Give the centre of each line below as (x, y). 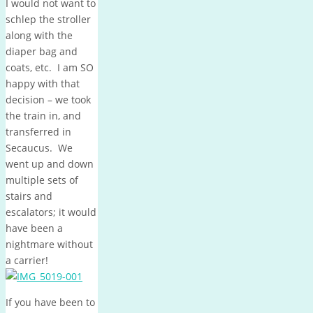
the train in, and (43, 115)
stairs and (29, 196)
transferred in (38, 131)
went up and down (50, 163)
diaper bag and (42, 51)
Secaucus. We (39, 147)
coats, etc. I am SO (50, 67)
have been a (34, 228)
